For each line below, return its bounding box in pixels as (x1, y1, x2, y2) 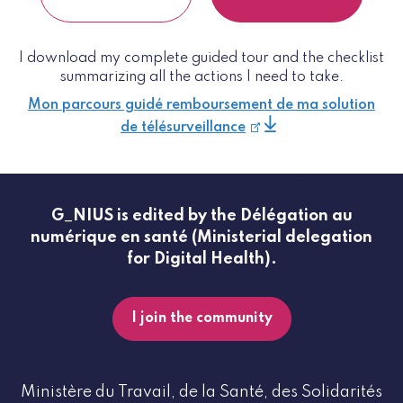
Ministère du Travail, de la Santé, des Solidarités (21, 384, 382, 401)
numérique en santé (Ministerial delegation (31, 229, 372, 246)
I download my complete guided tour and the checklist (19, 51, 384, 67)
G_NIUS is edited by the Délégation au (50, 208, 353, 225)
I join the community (130, 311, 273, 327)
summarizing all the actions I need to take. (59, 70, 344, 85)
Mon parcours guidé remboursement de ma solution (28, 98, 375, 113)
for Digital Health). (126, 251, 277, 268)
